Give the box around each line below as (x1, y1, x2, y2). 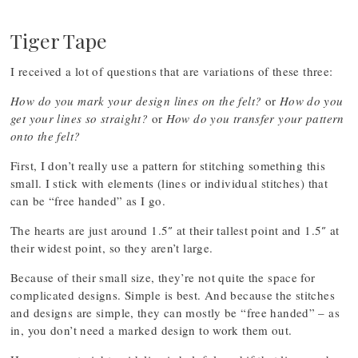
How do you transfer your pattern (165, 110, 344, 126)
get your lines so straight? (10, 110, 149, 126)
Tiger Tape (10, 27, 107, 54)
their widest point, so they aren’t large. (10, 240, 213, 256)
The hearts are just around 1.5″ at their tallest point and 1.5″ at (10, 222, 340, 238)
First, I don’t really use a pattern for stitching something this (10, 157, 325, 173)
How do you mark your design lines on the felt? (10, 93, 262, 109)
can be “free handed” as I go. (10, 193, 165, 209)
